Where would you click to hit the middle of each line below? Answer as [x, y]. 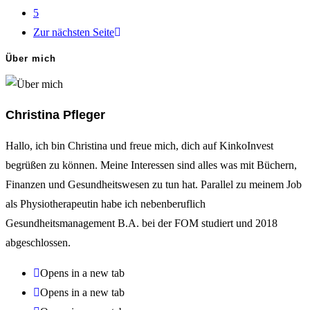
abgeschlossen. [38, 243]
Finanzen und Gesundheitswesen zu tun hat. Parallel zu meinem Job [154, 185]
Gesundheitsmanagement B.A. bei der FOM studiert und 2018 [142, 224]
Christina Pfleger [55, 115]
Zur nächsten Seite [74, 32]
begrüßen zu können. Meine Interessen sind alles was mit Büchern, [151, 165]
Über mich [31, 59]
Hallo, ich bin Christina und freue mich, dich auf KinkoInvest [139, 146]
